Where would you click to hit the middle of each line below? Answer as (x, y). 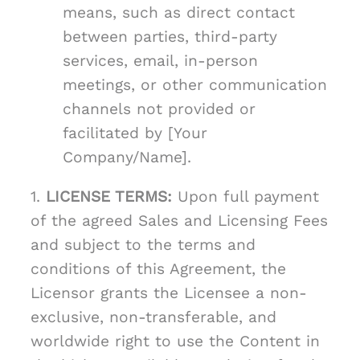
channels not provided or (159, 109)
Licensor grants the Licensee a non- (169, 293)
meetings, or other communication (195, 85)
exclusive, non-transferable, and (153, 317)
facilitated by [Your (135, 133)
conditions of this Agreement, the (158, 269)
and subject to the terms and (143, 245)
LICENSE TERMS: (109, 197)
